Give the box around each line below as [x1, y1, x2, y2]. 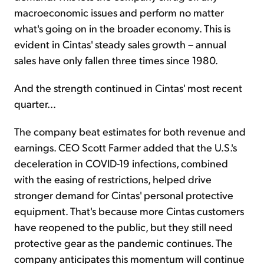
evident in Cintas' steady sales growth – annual [14, 37, 226, 51]
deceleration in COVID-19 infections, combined [14, 156, 228, 170]
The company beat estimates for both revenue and [14, 124, 246, 138]
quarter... [14, 97, 56, 111]
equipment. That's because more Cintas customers [14, 204, 244, 218]
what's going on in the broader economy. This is [14, 21, 230, 35]
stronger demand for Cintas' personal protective [14, 188, 233, 202]
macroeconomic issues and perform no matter [14, 5, 224, 19]
